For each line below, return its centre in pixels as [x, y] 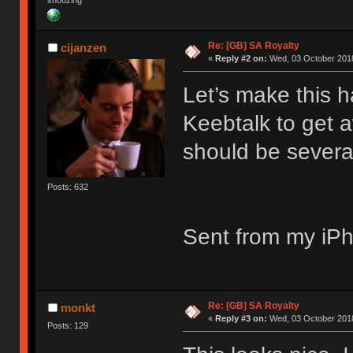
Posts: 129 [68, 326]
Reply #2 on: [241, 59]
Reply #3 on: [241, 319]
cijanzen [83, 48]
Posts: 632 [68, 187]
